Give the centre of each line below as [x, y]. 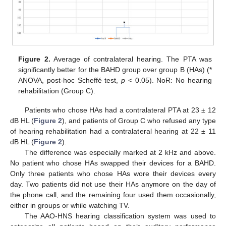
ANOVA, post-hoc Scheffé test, [70, 80]
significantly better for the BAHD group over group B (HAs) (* [115, 69]
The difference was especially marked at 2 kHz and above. [120, 153]
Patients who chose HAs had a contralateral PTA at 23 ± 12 [120, 110]
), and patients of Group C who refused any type [139, 121]
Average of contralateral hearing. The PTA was [131, 59]
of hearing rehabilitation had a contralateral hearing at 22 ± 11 [113, 131]
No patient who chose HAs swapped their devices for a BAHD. [113, 163]
